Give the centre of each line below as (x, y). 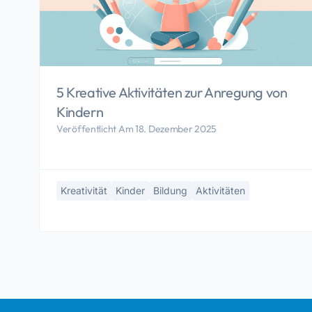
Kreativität (84, 190)
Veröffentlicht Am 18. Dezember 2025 (137, 128)
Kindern (80, 111)
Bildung (170, 190)
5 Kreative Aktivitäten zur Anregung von (172, 92)
